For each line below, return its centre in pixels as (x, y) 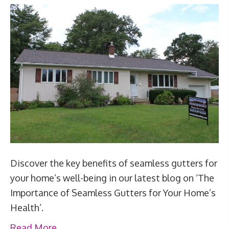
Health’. (27, 208)
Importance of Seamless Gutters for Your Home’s (113, 193)
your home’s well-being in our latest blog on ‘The (112, 178)
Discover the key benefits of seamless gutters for (114, 163)
